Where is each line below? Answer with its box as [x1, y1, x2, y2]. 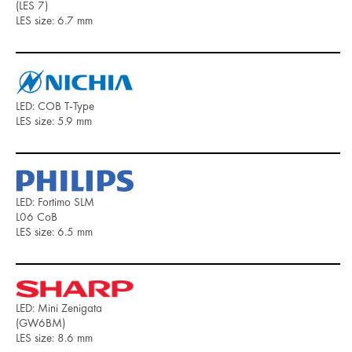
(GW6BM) [16, 315, 65, 332]
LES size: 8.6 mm [16, 330, 93, 346]
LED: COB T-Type [16, 98, 94, 115]
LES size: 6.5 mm [16, 224, 93, 240]
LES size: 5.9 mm [16, 113, 92, 130]
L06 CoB [16, 209, 57, 225]
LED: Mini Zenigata [16, 300, 102, 317]
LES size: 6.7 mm [16, 13, 93, 29]
